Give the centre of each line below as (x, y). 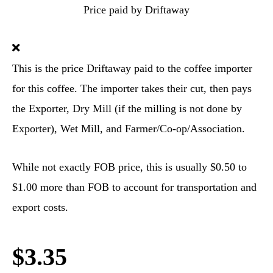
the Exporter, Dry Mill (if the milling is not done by (127, 108)
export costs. (40, 207)
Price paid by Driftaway (136, 10)
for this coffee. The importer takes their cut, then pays (132, 88)
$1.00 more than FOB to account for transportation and (134, 187)
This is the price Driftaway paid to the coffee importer (132, 68)
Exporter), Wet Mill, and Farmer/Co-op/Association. (129, 129)
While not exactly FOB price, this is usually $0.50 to (129, 167)
